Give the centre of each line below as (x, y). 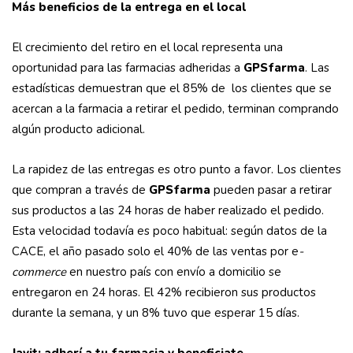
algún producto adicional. (78, 130)
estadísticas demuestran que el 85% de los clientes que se (172, 89)
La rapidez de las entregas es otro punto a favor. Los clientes (176, 170)
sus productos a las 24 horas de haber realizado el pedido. (168, 211)
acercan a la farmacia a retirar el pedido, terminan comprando (175, 109)
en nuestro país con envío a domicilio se (175, 272)
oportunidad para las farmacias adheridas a (128, 68)
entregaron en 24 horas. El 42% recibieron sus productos (164, 293)
